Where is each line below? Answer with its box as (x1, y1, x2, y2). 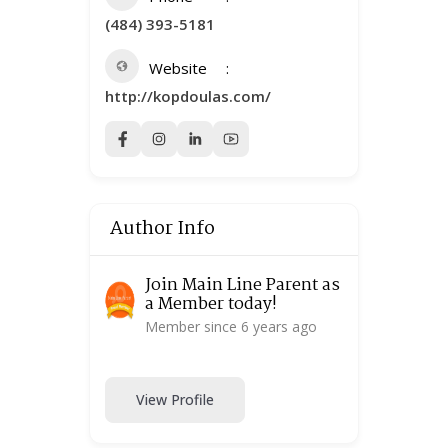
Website (149, 57, 207, 78)
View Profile (136, 390, 214, 410)
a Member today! (144, 290, 277, 318)
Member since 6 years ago (144, 316, 317, 336)
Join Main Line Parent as (144, 271, 340, 299)
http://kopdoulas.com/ (105, 85, 271, 106)
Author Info (110, 213, 215, 244)
